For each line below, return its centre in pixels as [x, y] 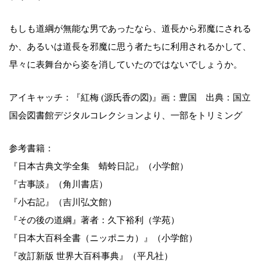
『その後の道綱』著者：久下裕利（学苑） [94, 220]
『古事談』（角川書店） [58, 184]
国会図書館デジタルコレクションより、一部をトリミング [126, 115]
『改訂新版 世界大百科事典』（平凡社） [91, 256]
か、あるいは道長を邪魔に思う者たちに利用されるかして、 [130, 46]
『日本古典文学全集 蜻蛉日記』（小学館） [99, 166]
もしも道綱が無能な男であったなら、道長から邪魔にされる [130, 28]
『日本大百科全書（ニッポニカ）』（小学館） [103, 238]
